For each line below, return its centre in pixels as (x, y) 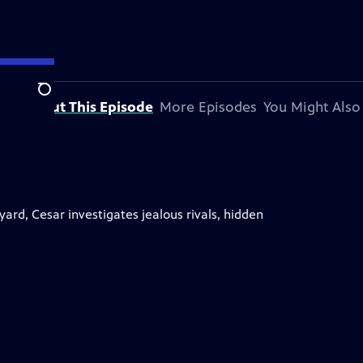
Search (57, 98)
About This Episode (88, 107)
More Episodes (208, 107)
